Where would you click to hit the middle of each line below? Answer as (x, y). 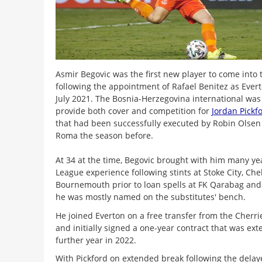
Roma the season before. (104, 136)
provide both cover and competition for (133, 111)
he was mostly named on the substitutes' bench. (150, 197)
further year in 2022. (96, 240)
